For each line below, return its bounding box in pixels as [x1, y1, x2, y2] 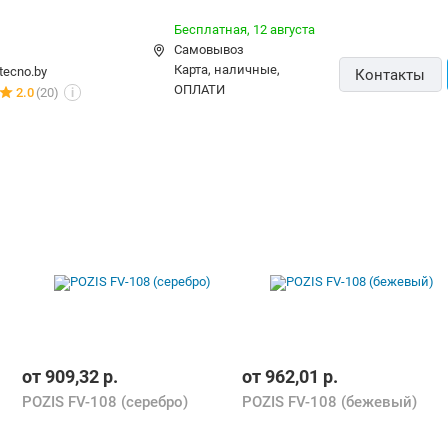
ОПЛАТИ [174, 81, 225, 97]
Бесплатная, [174, 21, 253, 37]
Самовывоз [174, 41, 244, 57]
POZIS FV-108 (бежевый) [242, 392, 417, 411]
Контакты [355, 66, 426, 85]
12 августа [253, 21, 315, 37]
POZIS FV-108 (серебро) [22, 392, 188, 411]
